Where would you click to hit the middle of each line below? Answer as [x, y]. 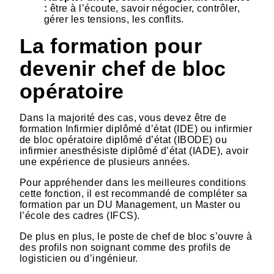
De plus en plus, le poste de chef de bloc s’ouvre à [136, 237]
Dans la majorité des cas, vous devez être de [123, 118]
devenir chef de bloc [123, 69]
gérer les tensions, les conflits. [114, 20]
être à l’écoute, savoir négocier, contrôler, [144, 9]
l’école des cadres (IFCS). [80, 216]
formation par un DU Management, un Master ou [130, 205]
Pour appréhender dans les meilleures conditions [133, 183]
